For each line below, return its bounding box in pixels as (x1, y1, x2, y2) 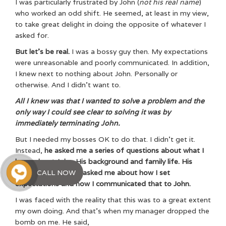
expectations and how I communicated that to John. (15, 179, 191, 189)
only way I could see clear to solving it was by (15, 107, 171, 117)
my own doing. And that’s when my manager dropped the (15, 206, 209, 216)
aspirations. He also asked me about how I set (15, 168, 170, 178)
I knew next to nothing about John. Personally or (15, 69, 178, 79)
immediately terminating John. (15, 119, 120, 128)
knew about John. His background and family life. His (15, 157, 192, 166)
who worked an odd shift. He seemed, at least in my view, (15, 9, 209, 18)
